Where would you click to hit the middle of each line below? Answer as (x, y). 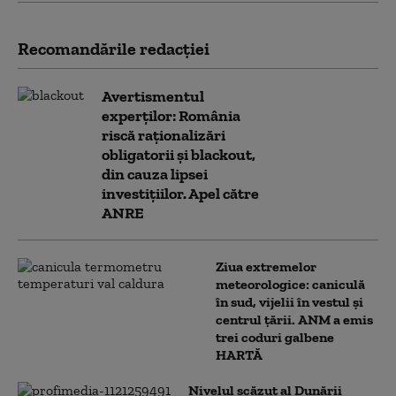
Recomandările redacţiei (114, 48)
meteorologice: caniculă (290, 284)
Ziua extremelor (266, 266)
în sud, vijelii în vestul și (289, 301)
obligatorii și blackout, (179, 154)
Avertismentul (153, 96)
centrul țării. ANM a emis (294, 319)
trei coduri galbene (275, 337)
